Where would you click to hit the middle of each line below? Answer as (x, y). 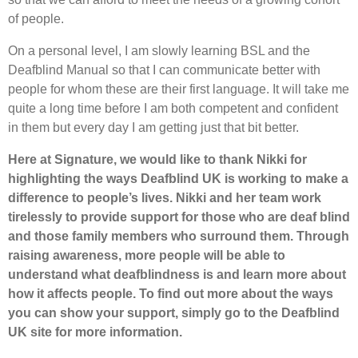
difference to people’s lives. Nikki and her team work (165, 197)
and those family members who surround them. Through (179, 236)
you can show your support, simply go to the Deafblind (174, 312)
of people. (36, 18)
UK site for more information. (98, 332)
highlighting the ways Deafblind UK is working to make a (178, 178)
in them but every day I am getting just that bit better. (153, 127)
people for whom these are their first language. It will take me (179, 89)
